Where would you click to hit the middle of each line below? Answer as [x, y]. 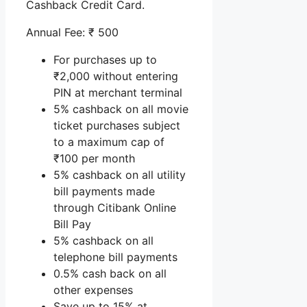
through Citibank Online [115, 207]
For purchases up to [105, 59]
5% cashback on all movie [121, 109]
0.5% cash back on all [110, 273]
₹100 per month [94, 158]
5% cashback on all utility [120, 174]
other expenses [93, 290]
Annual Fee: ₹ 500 [72, 32]
